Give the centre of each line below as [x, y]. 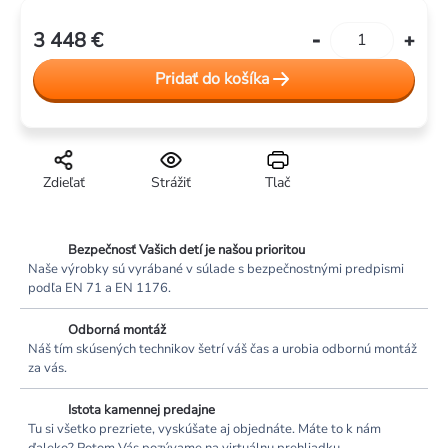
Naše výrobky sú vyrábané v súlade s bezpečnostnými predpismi [216, 269]
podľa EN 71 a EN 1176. [99, 288]
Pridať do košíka [212, 79]
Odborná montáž [117, 330]
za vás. [47, 368]
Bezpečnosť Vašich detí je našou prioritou [186, 250]
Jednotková [154, 51]
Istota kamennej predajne [141, 410]
